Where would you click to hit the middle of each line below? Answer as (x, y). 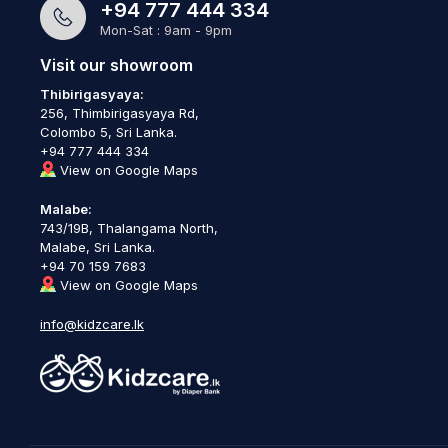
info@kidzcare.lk (92, 323)
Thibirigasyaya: (92, 93)
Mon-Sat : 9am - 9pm (166, 29)
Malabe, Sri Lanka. (97, 246)
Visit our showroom (116, 64)
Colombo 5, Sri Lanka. (108, 131)
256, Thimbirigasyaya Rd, (119, 112)
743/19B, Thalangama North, (129, 227)
